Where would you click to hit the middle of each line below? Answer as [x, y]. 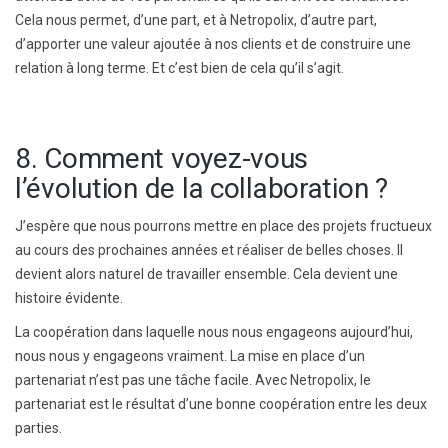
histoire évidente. [69, 297]
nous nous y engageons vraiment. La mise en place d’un [190, 355]
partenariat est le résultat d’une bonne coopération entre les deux [221, 403]
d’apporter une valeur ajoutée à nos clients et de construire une [213, 43]
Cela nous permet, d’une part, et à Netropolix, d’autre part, [196, 19]
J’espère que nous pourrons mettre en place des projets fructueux [223, 225]
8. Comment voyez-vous [162, 158]
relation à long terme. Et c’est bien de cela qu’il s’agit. [179, 67]
